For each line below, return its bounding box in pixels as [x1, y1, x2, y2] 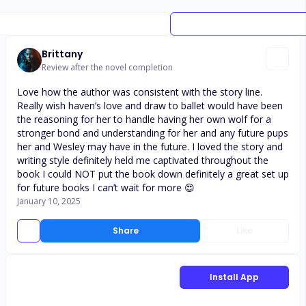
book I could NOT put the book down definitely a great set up [17, 167, 289, 180]
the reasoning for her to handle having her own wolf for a [17, 113, 271, 126]
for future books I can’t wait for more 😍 [17, 181, 195, 194]
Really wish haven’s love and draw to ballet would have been [17, 99, 283, 112]
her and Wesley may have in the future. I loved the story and [17, 140, 283, 153]
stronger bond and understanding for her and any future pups [17, 126, 288, 139]
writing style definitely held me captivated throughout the [17, 154, 268, 167]
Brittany [42, 47, 83, 61]
